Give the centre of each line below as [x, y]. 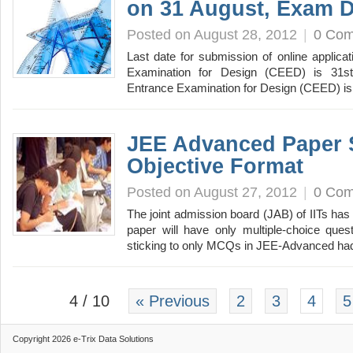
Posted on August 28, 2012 [212, 34]
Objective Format [215, 166]
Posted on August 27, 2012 [212, 192]
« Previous [173, 301]
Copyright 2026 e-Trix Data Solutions [83, 339]
